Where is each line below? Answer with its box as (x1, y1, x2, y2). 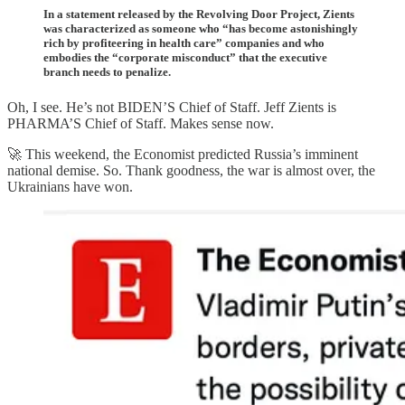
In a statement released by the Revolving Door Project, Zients (43, 7, 354, 21)
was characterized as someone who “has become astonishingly (43, 22, 358, 35)
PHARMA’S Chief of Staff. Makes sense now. (7, 116, 274, 132)
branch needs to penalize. (43, 65, 171, 79)
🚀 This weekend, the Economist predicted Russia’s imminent (7, 146, 358, 163)
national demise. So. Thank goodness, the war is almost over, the (7, 163, 375, 179)
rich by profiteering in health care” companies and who (43, 36, 325, 50)
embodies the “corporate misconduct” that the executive (43, 51, 327, 64)
